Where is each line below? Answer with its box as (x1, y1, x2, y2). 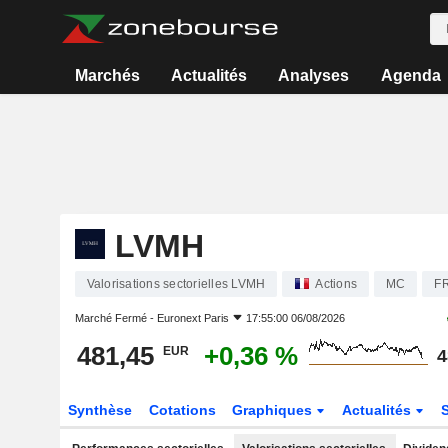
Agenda (380, 67, 441, 84)
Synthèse (67, 402, 132, 418)
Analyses (278, 67, 350, 84)
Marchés (74, 67, 140, 84)
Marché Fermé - (74, 312, 157, 324)
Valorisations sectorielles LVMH (86, 277, 266, 291)
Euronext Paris (156, 312, 229, 324)
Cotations (148, 402, 216, 418)
